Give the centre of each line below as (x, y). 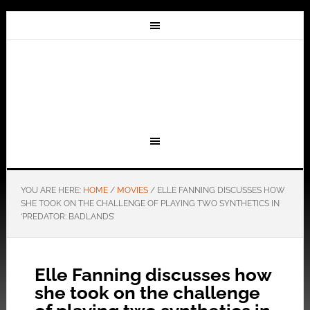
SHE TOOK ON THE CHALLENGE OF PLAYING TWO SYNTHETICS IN (150, 203)
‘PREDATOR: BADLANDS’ (67, 217)
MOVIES (132, 190)
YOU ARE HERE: (52, 190)
